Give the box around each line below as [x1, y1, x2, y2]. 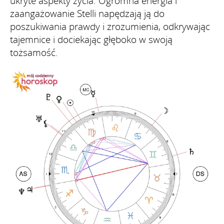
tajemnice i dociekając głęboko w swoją [10, 32, 172, 46]
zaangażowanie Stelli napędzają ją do [10, 6, 164, 20]
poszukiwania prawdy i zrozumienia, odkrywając [10, 19, 210, 33]
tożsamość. [10, 45, 58, 59]
